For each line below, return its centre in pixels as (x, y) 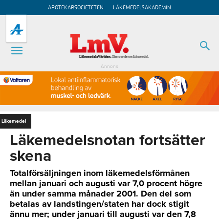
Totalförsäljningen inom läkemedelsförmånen (100, 173)
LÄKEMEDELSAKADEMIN (142, 8)
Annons (109, 66)
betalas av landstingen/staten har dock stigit (99, 204)
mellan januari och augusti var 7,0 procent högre (106, 183)
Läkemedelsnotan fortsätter (108, 140)
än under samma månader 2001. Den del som (100, 193)
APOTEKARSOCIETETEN (76, 8)
